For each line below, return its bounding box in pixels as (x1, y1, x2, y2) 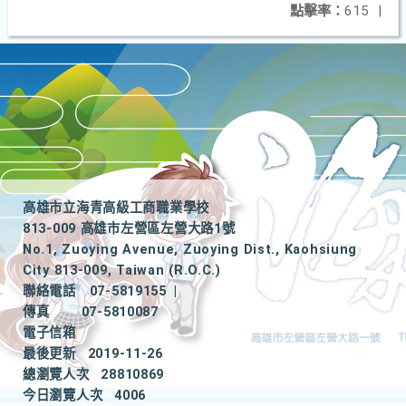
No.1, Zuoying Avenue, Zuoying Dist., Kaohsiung (23, 242, 358, 257)
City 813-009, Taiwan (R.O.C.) (23, 263, 221, 278)
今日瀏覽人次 (23, 388, 103, 403)
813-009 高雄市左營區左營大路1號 (23, 221, 236, 237)
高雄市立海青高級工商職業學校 (23, 200, 210, 216)
